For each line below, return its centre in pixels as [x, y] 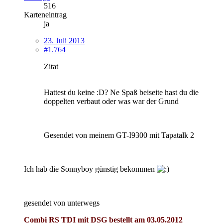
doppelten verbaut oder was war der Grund [111, 101]
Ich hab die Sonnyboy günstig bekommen [90, 169]
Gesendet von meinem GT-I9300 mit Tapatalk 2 [119, 135]
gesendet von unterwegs [62, 203]
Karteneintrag [45, 14]
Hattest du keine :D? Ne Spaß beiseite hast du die [121, 92]
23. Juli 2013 [64, 40]
